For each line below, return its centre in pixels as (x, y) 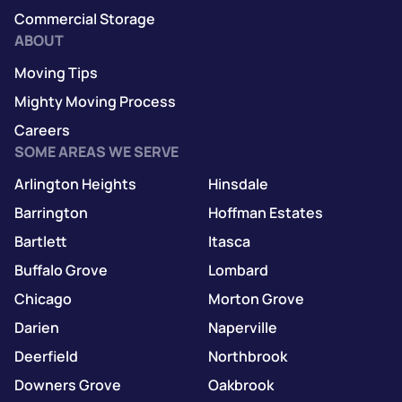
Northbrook (248, 356)
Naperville (243, 327)
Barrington (51, 212)
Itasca (229, 241)
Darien (37, 327)
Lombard (238, 270)
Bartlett (41, 241)
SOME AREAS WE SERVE (96, 151)
